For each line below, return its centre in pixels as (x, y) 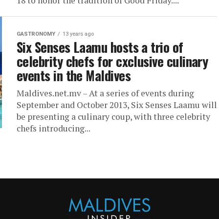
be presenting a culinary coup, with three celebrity (113, 117)
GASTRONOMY (36, 34)
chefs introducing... (54, 128)
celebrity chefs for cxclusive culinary (112, 61)
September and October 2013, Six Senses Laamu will (117, 105)
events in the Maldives (74, 75)
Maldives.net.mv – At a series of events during (105, 93)
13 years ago (78, 34)
